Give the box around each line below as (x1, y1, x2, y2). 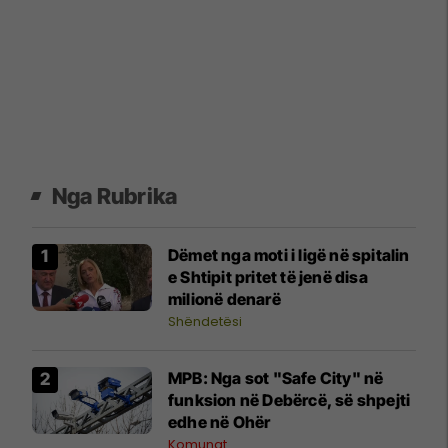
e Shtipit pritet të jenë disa (168, 266, 368, 287)
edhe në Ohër (168, 411, 271, 432)
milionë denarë (168, 288, 281, 309)
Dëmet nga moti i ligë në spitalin (168, 244, 410, 265)
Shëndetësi (168, 311, 242, 331)
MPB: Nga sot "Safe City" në (168, 367, 384, 388)
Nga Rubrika (52, 182, 178, 209)
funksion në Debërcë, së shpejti (168, 389, 411, 410)
